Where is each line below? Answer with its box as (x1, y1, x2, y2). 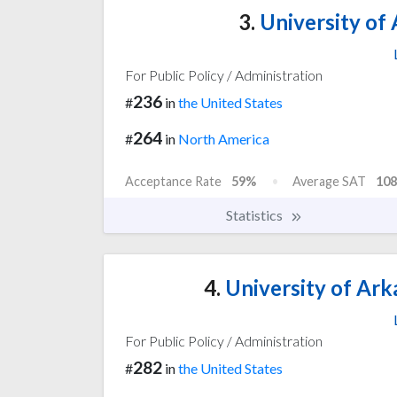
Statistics (226, 206, 285, 223)
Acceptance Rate (125, 173, 222, 189)
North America (178, 129, 269, 147)
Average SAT (292, 173, 366, 189)
